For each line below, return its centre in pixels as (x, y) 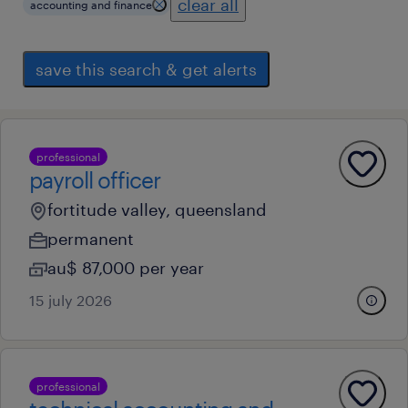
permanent (91, 239)
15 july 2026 (71, 300)
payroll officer (95, 180)
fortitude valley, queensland (157, 209)
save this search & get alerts (146, 69)
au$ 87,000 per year (126, 268)
